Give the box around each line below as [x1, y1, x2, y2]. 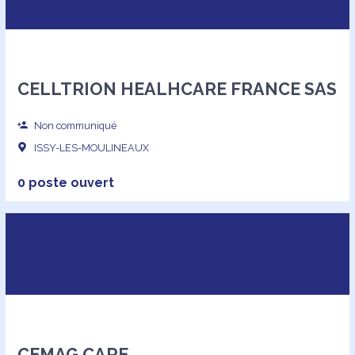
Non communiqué [32, 119, 117, 132]
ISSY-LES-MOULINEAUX [32, 142, 150, 155]
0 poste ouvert [17, 175, 114, 191]
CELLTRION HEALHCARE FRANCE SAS [17, 78, 337, 99]
